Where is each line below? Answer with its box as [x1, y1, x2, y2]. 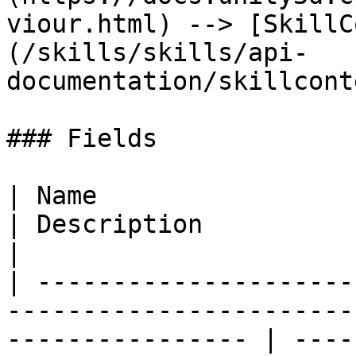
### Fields [6, 124, 157, 153]
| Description [6, 210, 203, 238]
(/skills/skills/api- [6, 38, 308, 67]
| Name [6, 181, 97, 210]
